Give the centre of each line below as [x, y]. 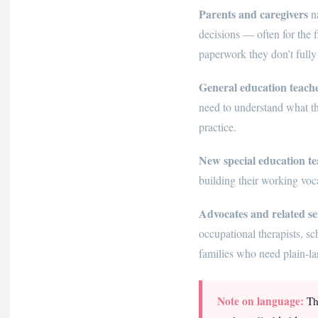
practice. [218, 126]
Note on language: [260, 301]
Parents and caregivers [253, 13]
